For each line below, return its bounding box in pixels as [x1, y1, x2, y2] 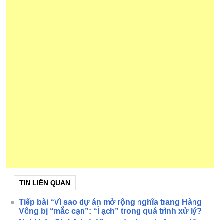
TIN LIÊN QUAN [19, 179, 71, 187]
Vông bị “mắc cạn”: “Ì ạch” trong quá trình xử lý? [19, 207, 202, 215]
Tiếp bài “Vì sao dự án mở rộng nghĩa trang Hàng [19, 198, 202, 206]
